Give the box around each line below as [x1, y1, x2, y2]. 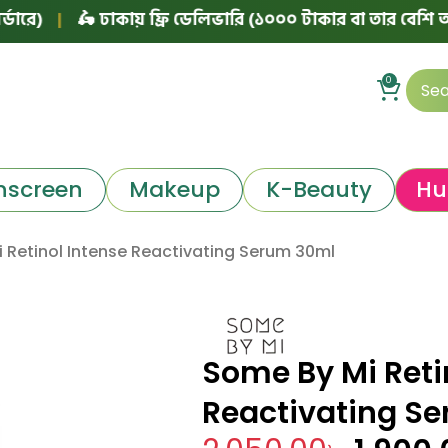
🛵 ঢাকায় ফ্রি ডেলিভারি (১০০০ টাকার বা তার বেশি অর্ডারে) [12, 4, 431, 34]
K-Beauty [265, 173, 372, 205]
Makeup [128, 173, 220, 205]
